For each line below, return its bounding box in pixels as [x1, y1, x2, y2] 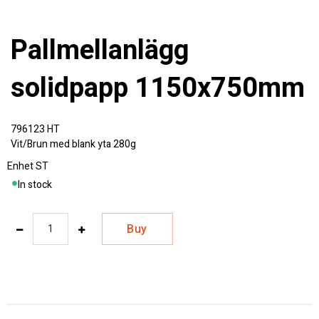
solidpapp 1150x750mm [11, 68, 305, 109]
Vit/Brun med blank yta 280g [11, 137, 136, 152]
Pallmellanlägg [11, 31, 28, 71]
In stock [18, 177, 52, 193]
